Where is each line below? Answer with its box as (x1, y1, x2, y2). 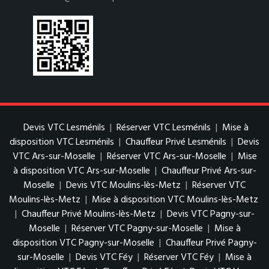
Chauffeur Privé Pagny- (165, 235, 257, 252)
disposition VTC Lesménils (10, 134, 114, 151)
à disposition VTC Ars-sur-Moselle (13, 163, 150, 180)
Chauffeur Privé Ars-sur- (161, 163, 256, 180)
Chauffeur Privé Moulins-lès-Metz (21, 207, 156, 223)
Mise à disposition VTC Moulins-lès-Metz (92, 192, 258, 208)
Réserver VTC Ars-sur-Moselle (106, 149, 226, 165)
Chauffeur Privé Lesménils (125, 134, 226, 151)
